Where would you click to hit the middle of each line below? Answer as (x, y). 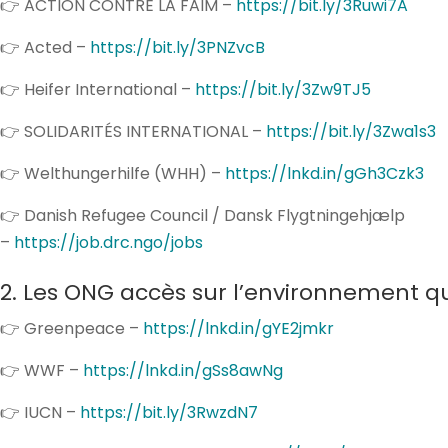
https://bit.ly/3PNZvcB (177, 47)
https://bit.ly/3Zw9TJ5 (283, 89)
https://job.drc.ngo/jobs (108, 242)
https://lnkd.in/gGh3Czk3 (324, 173)
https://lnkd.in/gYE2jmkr (238, 328)
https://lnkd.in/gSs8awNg (183, 370)
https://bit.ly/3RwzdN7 (169, 412)
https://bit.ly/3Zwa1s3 (351, 131)
